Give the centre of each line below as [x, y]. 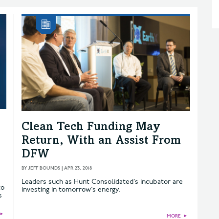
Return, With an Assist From [101, 142]
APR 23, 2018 [78, 168]
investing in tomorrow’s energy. [71, 190]
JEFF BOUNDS [44, 168]
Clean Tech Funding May [91, 128]
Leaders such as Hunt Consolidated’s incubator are [102, 182]
